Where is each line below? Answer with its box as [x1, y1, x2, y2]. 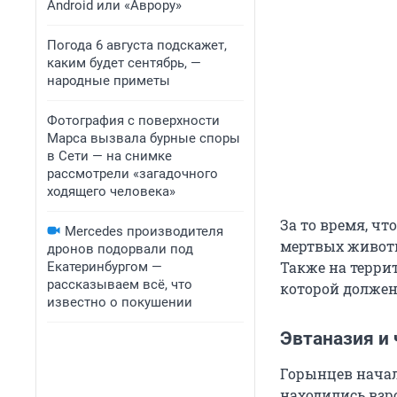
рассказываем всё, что [47, 276, 192, 292]
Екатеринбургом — [47, 259, 162, 275]
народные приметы [47, 73, 170, 89]
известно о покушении [47, 294, 192, 310]
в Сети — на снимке [47, 148, 172, 164]
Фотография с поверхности [47, 113, 220, 128]
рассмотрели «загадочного [47, 166, 218, 182]
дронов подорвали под [47, 241, 193, 257]
